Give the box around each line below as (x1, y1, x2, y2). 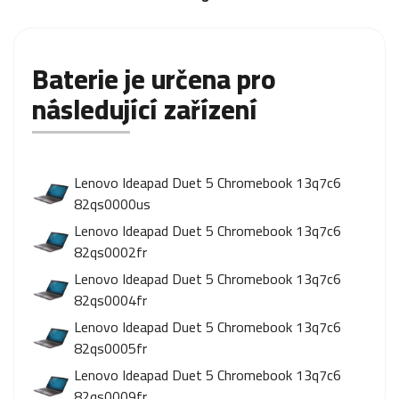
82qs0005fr (74, 335, 147, 362)
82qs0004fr (74, 287, 147, 313)
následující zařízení (32, 85, 257, 134)
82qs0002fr (74, 239, 147, 265)
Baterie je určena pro (32, 54, 276, 104)
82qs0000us (74, 191, 151, 217)
